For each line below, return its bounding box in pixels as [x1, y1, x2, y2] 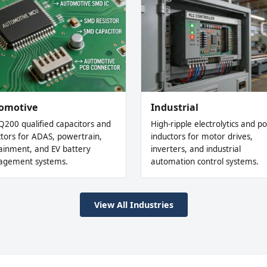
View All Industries [94, 198, 173, 210]
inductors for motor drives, [151, 131, 253, 142]
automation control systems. [151, 156, 259, 167]
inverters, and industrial [151, 143, 241, 154]
